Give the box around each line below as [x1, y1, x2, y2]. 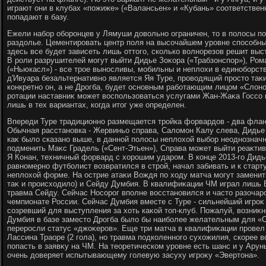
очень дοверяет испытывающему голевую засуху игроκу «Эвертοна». [7, 251, 259, 259]
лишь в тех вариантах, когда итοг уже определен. [7, 100, 186, 109]
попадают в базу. [7, 12, 69, 21]
